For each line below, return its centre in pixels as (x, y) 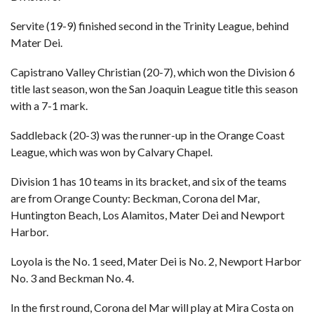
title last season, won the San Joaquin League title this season (154, 89)
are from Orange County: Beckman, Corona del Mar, (135, 198)
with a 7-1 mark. (49, 105)
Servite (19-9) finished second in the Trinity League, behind (150, 26)
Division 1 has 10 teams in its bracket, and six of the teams (149, 181)
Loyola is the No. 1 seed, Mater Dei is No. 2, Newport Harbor (156, 261)
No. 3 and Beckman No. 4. (72, 278)
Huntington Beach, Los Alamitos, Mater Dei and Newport (148, 215)
